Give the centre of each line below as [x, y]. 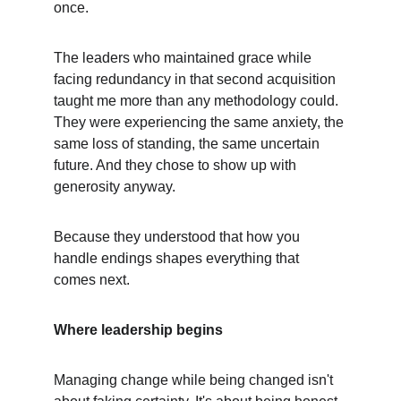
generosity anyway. [115, 187]
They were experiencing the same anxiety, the [200, 122]
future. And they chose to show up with [177, 165]
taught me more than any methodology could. [198, 101]
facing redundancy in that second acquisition [196, 79]
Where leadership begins [138, 330]
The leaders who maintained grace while [184, 58]
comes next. [92, 280]
